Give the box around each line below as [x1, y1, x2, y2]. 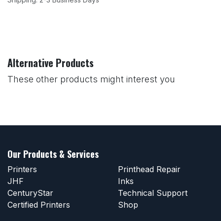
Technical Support [118, 188, 187, 198]
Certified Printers [7, 200, 70, 210]
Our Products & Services [7, 147, 99, 161]
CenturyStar [7, 188, 53, 198]
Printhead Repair [118, 164, 181, 175]
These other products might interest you [7, 74, 175, 85]
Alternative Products [7, 55, 94, 71]
